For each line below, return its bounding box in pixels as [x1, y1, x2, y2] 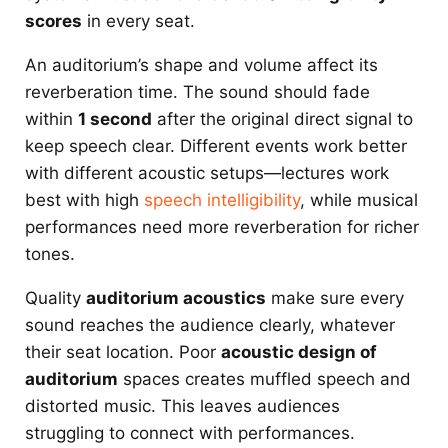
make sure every [266, 288, 404, 309]
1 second [78, 109, 152, 130]
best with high [25, 190, 144, 211]
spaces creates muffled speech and [118, 369, 411, 390]
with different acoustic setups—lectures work [25, 163, 389, 184]
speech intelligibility [144, 190, 300, 211]
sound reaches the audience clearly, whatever [25, 315, 395, 336]
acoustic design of [221, 342, 377, 363]
